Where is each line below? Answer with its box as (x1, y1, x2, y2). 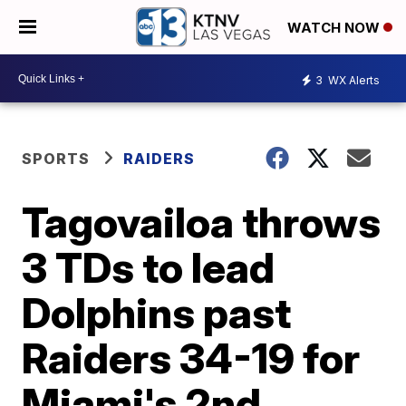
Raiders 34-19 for (22, 333, 361, 383)
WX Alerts (325, 72, 380, 87)
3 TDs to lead (22, 242, 275, 293)
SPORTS (22, 150, 91, 168)
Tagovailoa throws (22, 197, 382, 247)
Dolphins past (22, 287, 292, 338)
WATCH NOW (287, 19, 383, 37)
